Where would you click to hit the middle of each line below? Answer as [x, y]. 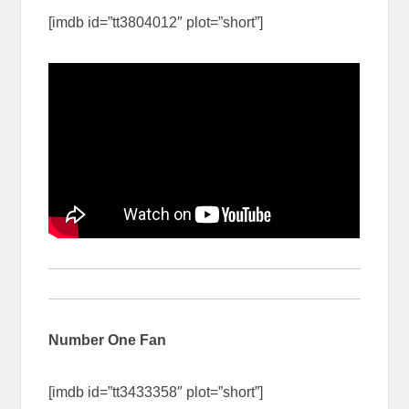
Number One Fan [108, 340]
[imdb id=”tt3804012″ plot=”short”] [156, 23]
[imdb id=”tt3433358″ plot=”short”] [156, 392]
